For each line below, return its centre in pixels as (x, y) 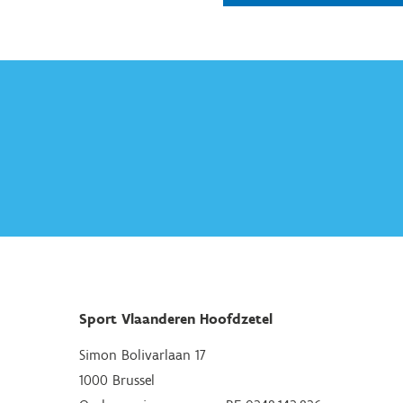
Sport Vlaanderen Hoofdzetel (176, 319)
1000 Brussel (117, 380)
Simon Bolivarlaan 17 (143, 355)
